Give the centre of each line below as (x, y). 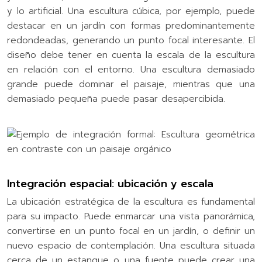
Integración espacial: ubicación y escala (110, 183)
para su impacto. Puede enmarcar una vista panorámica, (131, 216)
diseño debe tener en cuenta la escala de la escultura (131, 55)
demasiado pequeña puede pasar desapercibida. (116, 99)
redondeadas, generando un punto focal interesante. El (131, 40)
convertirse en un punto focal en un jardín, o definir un (131, 231)
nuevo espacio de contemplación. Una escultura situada (131, 245)
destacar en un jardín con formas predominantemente (131, 25)
